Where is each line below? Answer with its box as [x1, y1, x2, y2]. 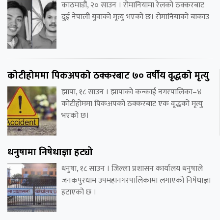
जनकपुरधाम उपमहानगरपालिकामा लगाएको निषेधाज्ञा [61, 173, 211, 187]
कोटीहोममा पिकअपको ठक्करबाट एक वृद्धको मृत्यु [61, 97, 203, 110]
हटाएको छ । [61, 185, 96, 199]
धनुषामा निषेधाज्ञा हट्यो [7, 143, 93, 161]
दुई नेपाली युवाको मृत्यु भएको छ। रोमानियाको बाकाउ [61, 10, 209, 24]
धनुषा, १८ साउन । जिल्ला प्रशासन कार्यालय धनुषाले [61, 162, 203, 175]
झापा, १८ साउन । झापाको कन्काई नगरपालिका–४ [61, 85, 201, 99]
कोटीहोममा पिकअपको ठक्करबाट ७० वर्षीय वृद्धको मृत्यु [7, 67, 209, 84]
